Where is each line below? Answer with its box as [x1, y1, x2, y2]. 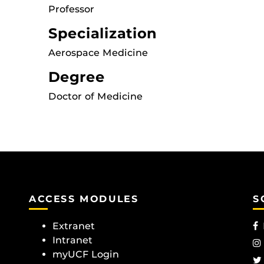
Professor [48, 4, 94, 15]
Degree [48, 68, 105, 85]
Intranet [52, 235, 93, 246]
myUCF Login [52, 249, 119, 260]
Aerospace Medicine [48, 47, 148, 58]
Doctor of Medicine [48, 91, 143, 102]
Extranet [52, 220, 95, 232]
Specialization [48, 25, 157, 42]
